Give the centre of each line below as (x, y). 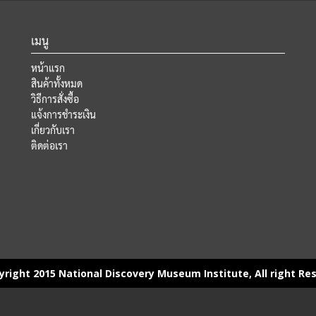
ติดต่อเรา (49, 145)
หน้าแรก (48, 68)
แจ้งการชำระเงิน (63, 114)
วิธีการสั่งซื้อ (55, 99)
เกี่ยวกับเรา (53, 130)
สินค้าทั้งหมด (57, 83)
